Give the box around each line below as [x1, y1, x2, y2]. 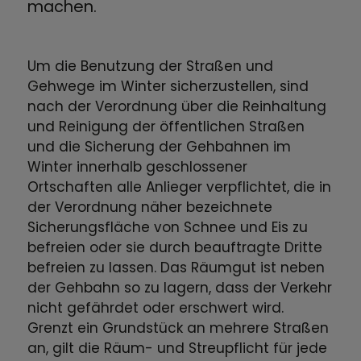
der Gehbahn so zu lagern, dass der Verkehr [27, 278, 333, 298]
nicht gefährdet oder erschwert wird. [27, 298, 284, 318]
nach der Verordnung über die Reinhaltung [27, 97, 327, 117]
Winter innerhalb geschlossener [27, 157, 248, 177]
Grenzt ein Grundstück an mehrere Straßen [27, 318, 330, 338]
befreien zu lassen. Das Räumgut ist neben [27, 258, 326, 278]
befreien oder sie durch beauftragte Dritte [27, 238, 323, 258]
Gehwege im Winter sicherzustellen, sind [27, 77, 309, 97]
